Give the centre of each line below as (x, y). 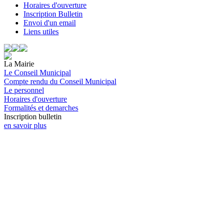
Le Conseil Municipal (37, 73)
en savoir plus (25, 125)
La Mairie (19, 64)
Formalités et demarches (41, 108)
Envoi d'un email (50, 23)
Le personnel (24, 90)
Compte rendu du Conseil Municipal (60, 81)
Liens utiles (41, 32)
